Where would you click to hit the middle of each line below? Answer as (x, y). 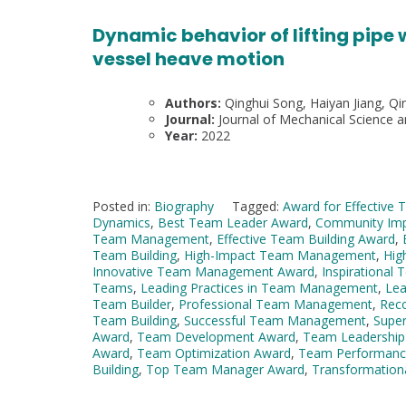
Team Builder (132, 304)
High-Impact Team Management (280, 255)
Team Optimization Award (214, 353)
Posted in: (123, 206)
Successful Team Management (275, 320)
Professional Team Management (275, 304)
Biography (184, 206)
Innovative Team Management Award (203, 271)
